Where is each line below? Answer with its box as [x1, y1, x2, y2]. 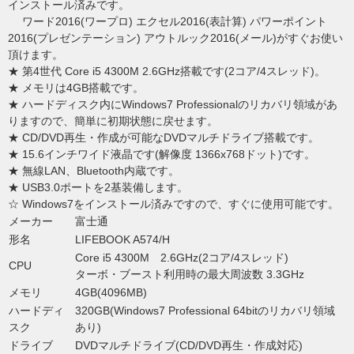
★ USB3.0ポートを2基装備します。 [8, 181, 188, 194]
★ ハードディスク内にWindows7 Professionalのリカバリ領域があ [8, 98, 337, 111]
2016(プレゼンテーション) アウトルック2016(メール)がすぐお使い [8, 32, 343, 45]
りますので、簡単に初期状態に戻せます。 [8, 115, 218, 128]
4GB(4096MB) [75, 286, 147, 299]
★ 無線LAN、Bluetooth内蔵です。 [8, 164, 179, 178]
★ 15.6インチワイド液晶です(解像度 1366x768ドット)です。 [8, 148, 315, 161]
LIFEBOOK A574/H [75, 233, 170, 247]
